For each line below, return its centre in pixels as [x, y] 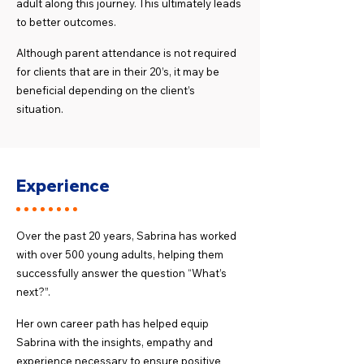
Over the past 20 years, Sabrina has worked [126, 236]
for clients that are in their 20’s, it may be [118, 71]
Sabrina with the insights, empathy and [115, 342]
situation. [40, 109]
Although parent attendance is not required [126, 53]
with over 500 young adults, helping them [120, 254]
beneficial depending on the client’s [106, 90]
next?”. [33, 292]
